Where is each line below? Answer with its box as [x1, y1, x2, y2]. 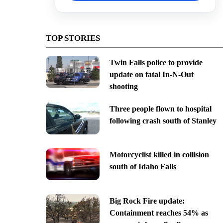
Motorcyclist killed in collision [109, 150, 209, 159]
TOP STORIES [46, 33, 100, 43]
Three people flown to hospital [109, 104, 212, 113]
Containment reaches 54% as [109, 209, 208, 218]
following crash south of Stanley [109, 116, 217, 125]
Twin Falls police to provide [109, 58, 203, 67]
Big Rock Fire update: [109, 197, 185, 206]
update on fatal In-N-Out [109, 70, 194, 79]
